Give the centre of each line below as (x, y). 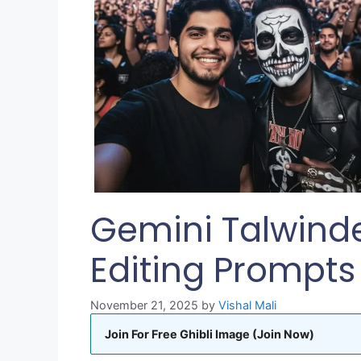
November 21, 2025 (144, 305)
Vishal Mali (247, 305)
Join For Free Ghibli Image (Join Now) (210, 334)
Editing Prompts (223, 270)
